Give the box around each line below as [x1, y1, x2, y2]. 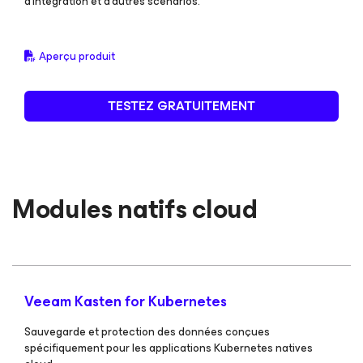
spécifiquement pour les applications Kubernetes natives [24, 339, 313, 357]
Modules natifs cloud [12, 188, 258, 231]
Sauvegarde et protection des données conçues [24, 322, 270, 341]
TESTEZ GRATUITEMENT [108, 95, 255, 117]
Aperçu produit [39, 47, 115, 66]
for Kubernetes [125, 289, 227, 314]
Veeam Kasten [24, 289, 125, 314]
